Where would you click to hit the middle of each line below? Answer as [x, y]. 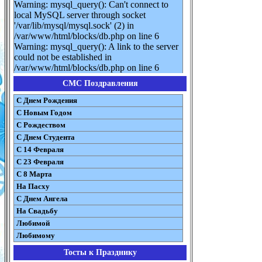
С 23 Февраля [40, 162]
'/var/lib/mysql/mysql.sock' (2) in [74, 25]
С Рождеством [41, 125]
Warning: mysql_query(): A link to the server [96, 46]
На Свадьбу [37, 211]
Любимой [33, 223]
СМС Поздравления [100, 83]
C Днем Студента [46, 137]
